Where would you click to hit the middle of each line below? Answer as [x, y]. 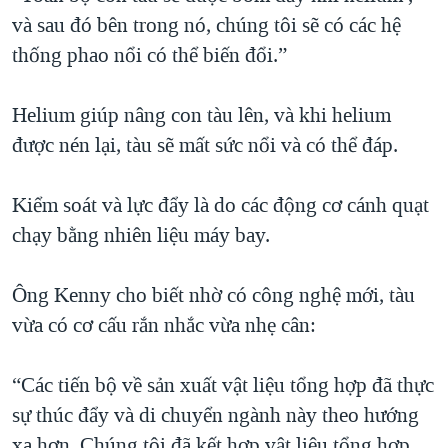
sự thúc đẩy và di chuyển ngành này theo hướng [215, 415]
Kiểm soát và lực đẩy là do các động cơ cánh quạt [220, 205]
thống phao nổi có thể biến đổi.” [149, 55]
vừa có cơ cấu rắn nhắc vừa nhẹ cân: [164, 325]
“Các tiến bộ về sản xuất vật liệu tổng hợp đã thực [223, 385]
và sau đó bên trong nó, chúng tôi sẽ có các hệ [206, 25]
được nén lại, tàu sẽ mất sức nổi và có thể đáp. [205, 145]
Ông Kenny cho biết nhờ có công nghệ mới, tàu [213, 295]
